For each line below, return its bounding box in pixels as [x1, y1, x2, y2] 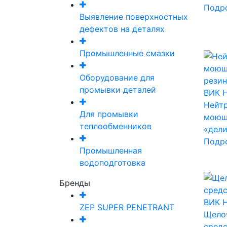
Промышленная [80, 145, 142, 156]
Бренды [59, 178, 90, 188]
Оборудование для [80, 72, 155, 83]
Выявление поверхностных [80, 12, 188, 22]
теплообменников [80, 121, 152, 132]
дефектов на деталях [80, 24, 165, 34]
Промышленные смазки [80, 48, 175, 59]
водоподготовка [80, 158, 145, 168]
